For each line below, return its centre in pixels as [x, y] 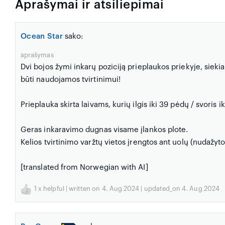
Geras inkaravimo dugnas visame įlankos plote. [104, 130]
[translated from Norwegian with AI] [84, 168]
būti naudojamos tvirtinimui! [71, 80]
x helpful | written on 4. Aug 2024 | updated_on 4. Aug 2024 [128, 189]
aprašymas [37, 55]
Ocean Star [42, 37]
